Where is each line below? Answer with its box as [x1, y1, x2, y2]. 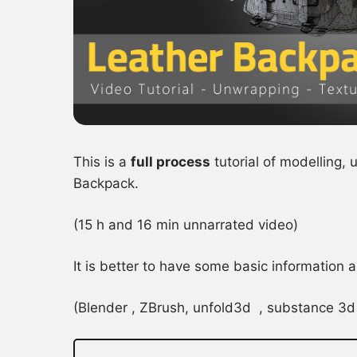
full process [131, 154, 210, 171]
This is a [73, 154, 131, 171]
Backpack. [73, 175, 139, 192]
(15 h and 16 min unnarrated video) [73, 217, 298, 233]
